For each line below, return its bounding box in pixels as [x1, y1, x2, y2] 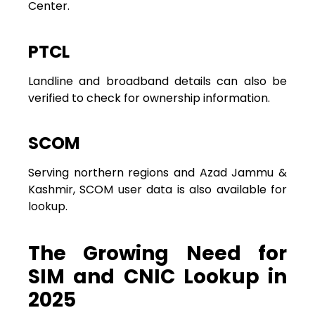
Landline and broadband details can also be [28, 72, 287, 89]
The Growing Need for [28, 240, 287, 268]
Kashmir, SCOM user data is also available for [28, 181, 287, 198]
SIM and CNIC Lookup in [28, 263, 287, 291]
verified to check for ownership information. [28, 89, 270, 106]
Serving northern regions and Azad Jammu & [28, 165, 287, 181]
